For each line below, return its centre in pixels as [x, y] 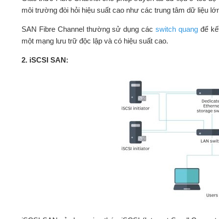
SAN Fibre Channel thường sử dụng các [88, 29]
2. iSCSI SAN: [45, 60]
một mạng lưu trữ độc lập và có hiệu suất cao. [95, 41]
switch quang [177, 29]
